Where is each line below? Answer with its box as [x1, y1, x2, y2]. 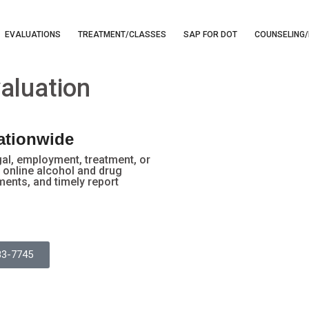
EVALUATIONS [5, 30, 61, 39]
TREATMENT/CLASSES [78, 30, 166, 39]
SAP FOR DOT [183, 30, 237, 39]
